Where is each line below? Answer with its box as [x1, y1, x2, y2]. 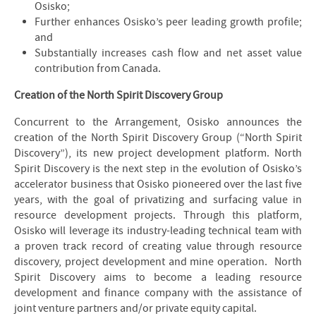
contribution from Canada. [34, 61, 161, 75]
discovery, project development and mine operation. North [14, 255, 302, 269]
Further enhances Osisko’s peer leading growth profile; [34, 15, 302, 29]
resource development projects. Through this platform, [14, 208, 302, 222]
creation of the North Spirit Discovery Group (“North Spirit [14, 130, 302, 145]
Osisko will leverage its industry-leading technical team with [14, 224, 302, 238]
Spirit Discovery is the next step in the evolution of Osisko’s [14, 162, 302, 176]
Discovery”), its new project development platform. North [14, 146, 302, 160]
